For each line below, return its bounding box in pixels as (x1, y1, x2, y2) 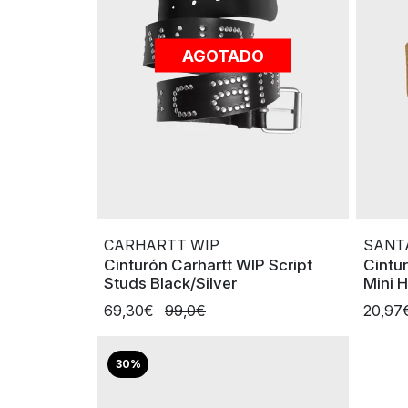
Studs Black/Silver (104, 273, 237, 292)
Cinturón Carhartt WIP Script (104, 255, 312, 274)
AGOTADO (181, 46, 264, 66)
